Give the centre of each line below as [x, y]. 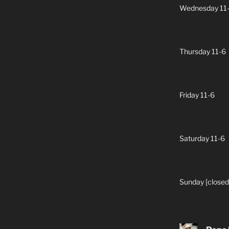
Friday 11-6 [197, 95]
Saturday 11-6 [202, 138]
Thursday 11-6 [202, 51]
